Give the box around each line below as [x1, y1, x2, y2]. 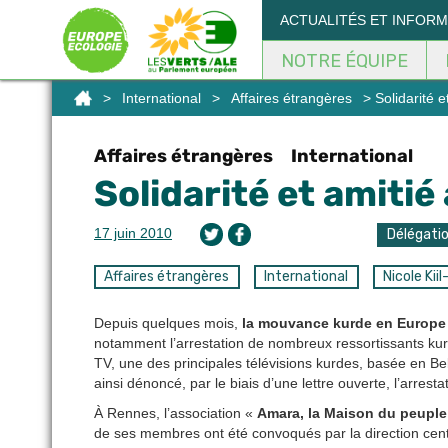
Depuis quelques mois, [94, 315, 242, 332]
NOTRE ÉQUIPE [281, 50, 408, 72]
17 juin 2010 [94, 225, 172, 241]
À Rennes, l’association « [94, 405, 257, 422]
